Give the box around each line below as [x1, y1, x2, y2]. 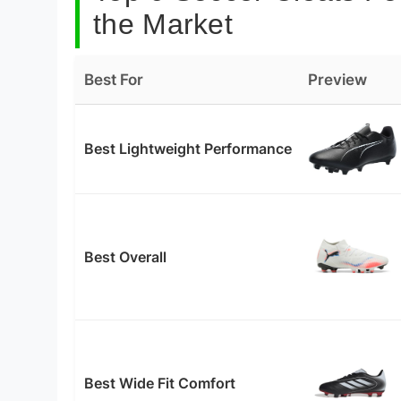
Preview [308, 70, 367, 89]
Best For [84, 70, 143, 89]
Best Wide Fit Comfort [84, 374, 235, 393]
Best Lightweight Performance [84, 140, 292, 158]
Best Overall [84, 248, 166, 267]
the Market [93, 7, 234, 40]
